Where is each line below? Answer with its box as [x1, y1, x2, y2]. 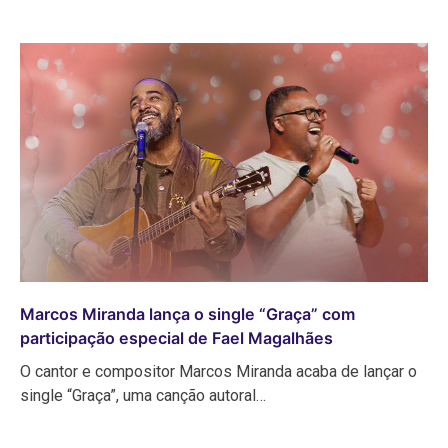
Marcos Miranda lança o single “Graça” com [20, 304, 355, 325]
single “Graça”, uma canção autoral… [20, 386, 266, 406]
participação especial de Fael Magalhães [20, 328, 333, 349]
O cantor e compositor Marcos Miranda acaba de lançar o [20, 362, 417, 382]
